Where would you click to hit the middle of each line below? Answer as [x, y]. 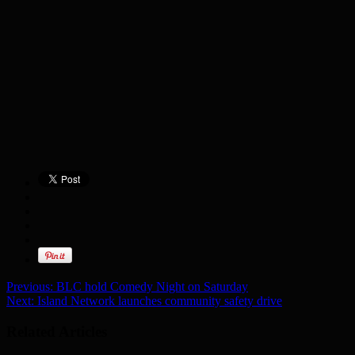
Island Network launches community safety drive [158, 301]
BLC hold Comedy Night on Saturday [151, 287]
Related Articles [57, 331]
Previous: [30, 287]
